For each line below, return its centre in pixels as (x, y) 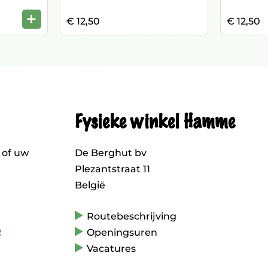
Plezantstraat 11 (112, 169)
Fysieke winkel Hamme (154, 122)
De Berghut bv (110, 153)
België (90, 185)
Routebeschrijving (131, 216)
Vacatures (111, 249)
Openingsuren (122, 232)
